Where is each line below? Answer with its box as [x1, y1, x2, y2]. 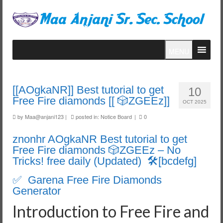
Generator [12, 185, 61, 197]
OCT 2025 [183, 99, 207, 105]
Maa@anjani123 [25, 112, 64, 120]
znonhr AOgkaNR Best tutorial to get [12, 133, 187, 145]
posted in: [74, 112, 101, 120]
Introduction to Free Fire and [12, 202, 209, 221]
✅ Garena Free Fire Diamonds [12, 174, 162, 186]
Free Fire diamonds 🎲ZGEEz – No [12, 144, 181, 156]
